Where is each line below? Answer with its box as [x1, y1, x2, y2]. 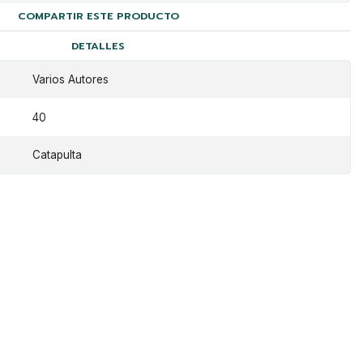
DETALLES [71, 37, 126, 53]
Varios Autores [32, 73, 109, 87]
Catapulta [32, 148, 82, 162]
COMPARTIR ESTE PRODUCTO [17, 8, 179, 24]
